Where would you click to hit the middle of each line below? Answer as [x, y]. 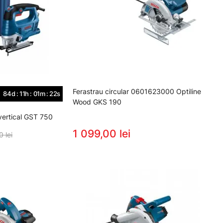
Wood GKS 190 [97, 102]
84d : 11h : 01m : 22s [32, 93]
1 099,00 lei [102, 133]
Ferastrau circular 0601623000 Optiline [137, 91]
